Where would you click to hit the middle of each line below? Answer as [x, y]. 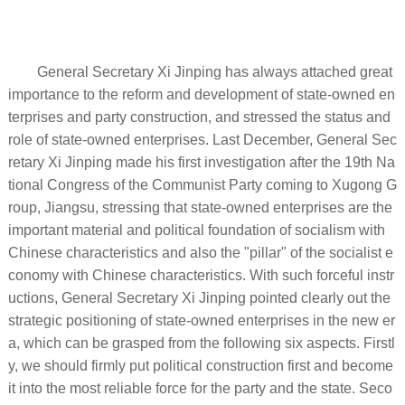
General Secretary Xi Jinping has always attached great [214, 71]
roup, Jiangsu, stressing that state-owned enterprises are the [200, 207]
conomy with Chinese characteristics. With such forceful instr [201, 275]
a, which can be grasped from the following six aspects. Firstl [201, 343]
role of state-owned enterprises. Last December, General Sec [202, 139]
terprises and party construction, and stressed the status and [199, 117]
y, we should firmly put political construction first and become [200, 365]
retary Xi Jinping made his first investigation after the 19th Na [201, 162]
